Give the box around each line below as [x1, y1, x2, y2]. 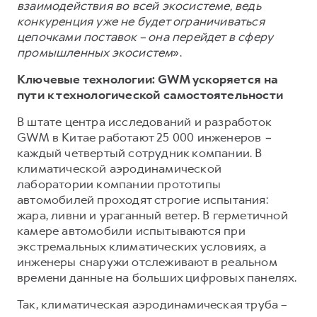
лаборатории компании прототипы [17, 175, 221, 192]
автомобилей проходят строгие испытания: [17, 191, 268, 207]
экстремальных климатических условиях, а [17, 238, 266, 254]
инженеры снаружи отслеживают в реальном [17, 253, 277, 270]
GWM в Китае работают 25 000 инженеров [17, 129, 265, 145]
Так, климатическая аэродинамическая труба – [17, 296, 287, 312]
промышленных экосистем [17, 44, 173, 60]
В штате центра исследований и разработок [17, 113, 272, 129]
